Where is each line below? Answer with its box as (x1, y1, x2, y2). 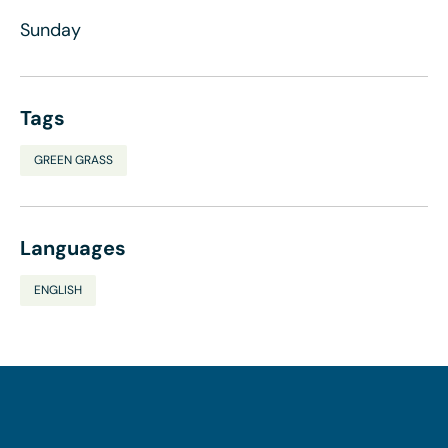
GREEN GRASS (34, 152, 113, 168)
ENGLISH (34, 282, 82, 298)
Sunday (20, 18, 81, 42)
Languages (20, 235, 126, 261)
